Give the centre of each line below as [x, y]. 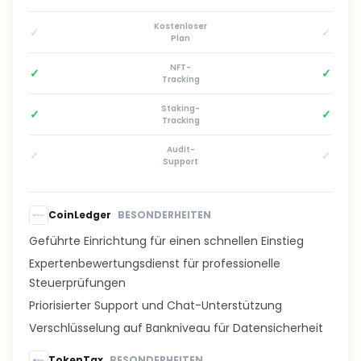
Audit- [180, 149]
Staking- [180, 108]
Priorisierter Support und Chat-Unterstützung [156, 305]
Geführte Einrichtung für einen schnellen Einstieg [166, 241]
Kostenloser [180, 26]
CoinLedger [80, 215]
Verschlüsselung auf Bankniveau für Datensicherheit [176, 328]
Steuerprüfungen [77, 283]
